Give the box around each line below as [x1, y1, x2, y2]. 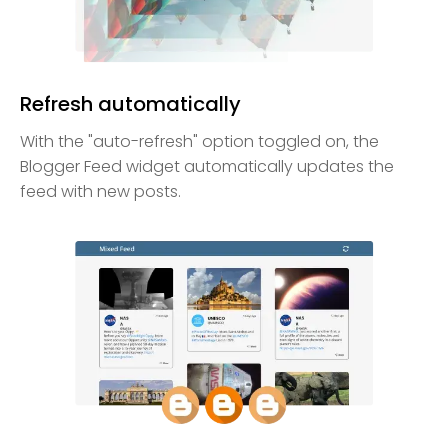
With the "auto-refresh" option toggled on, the [20, 130, 379, 154]
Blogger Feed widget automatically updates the [20, 155, 394, 179]
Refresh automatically [20, 90, 241, 119]
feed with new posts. [20, 180, 181, 204]
